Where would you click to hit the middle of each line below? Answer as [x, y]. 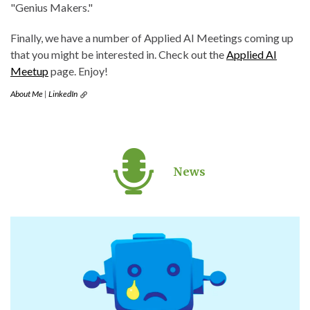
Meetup [29, 71]
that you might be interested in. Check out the [118, 54]
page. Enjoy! [78, 71]
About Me [27, 93]
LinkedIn [63, 93]
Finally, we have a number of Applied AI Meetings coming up [152, 37]
